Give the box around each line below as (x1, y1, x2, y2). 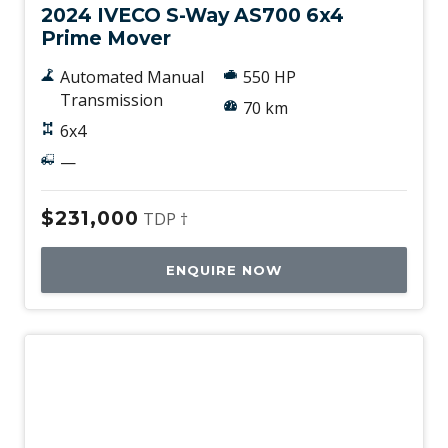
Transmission (59, 89, 163, 112)
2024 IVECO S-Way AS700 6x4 (41, 3, 344, 28)
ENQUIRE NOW (166, 262, 282, 279)
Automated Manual (59, 66, 204, 89)
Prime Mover (41, 26, 171, 51)
